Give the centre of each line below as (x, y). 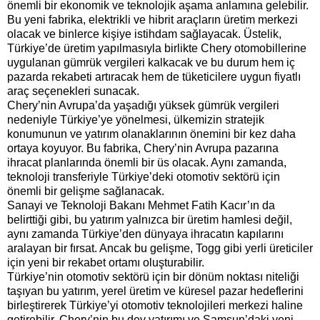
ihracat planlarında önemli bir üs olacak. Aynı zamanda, (147, 162)
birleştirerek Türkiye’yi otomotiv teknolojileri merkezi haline (155, 305)
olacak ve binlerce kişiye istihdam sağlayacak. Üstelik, (144, 34)
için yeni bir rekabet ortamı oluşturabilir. (106, 262)
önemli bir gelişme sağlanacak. (86, 191)
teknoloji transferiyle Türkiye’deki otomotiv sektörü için (144, 177)
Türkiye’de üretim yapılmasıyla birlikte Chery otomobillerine (157, 48)
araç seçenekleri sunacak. (73, 91)
